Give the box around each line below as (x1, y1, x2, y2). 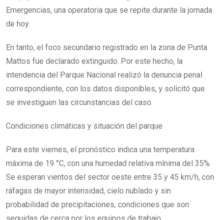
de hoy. (6, 19, 30, 28)
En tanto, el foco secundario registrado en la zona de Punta (6, 42, 207, 52)
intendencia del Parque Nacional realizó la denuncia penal (6, 70, 202, 80)
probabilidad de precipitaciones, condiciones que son (6, 199, 189, 209)
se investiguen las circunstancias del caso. (6, 97, 153, 107)
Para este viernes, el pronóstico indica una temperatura (6, 144, 194, 154)
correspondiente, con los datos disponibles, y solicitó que (6, 83, 205, 93)
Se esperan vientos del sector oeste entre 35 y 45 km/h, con (6, 172, 214, 182)
